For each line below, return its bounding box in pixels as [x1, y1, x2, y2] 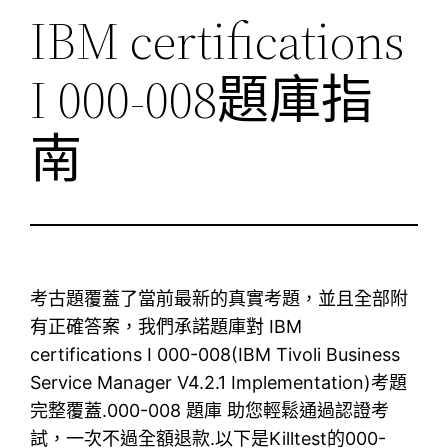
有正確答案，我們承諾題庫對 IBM [30, 315, 303, 337]
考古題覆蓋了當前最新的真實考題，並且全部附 [30, 287, 409, 309]
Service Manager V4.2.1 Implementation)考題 [30, 371, 408, 393]
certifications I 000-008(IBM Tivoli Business [30, 343, 401, 365]
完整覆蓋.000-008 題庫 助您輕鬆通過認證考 [30, 399, 390, 421]
